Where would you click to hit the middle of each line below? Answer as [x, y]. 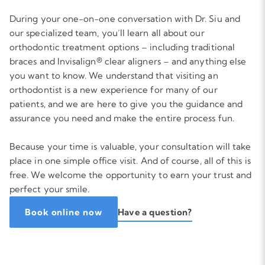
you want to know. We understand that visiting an [114, 75]
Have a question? [155, 212]
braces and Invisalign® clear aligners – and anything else [128, 61]
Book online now [64, 212]
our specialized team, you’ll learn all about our [107, 33]
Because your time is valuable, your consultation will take [130, 146]
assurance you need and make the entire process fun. [122, 118]
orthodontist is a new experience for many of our [114, 90]
